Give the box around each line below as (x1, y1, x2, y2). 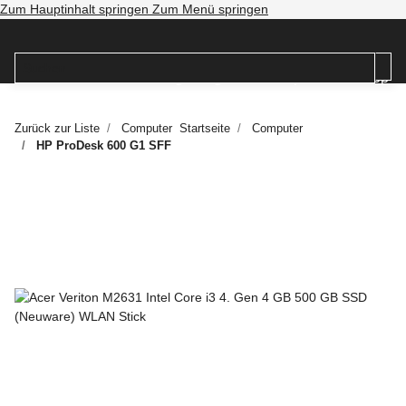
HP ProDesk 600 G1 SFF (36, 138, 171, 152)
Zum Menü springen (152, 2, 268, 16)
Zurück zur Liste (14, 121, 100, 135)
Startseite (179, 121, 230, 135)
